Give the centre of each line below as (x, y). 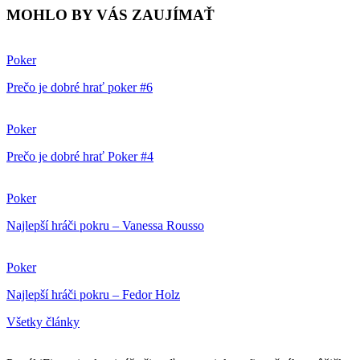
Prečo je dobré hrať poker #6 (80, 88)
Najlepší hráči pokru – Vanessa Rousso (105, 226)
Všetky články (43, 322)
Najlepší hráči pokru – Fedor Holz (93, 295)
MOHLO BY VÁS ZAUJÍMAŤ (110, 14)
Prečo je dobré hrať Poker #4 (80, 157)
